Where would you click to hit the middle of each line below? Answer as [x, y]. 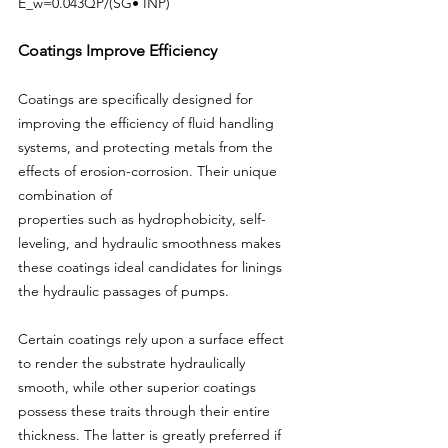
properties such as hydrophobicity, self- [142, 219]
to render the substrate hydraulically [133, 363]
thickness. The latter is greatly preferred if [151, 435]
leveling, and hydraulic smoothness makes [151, 243]
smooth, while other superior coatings [139, 387]
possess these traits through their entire [146, 411]
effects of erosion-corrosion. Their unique [149, 171]
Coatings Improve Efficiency [117, 50]
